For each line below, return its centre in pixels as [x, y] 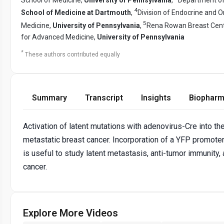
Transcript [104, 97]
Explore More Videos [70, 213]
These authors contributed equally [72, 54]
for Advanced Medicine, [59, 37]
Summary [49, 97]
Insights [156, 97]
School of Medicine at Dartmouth [76, 13]
